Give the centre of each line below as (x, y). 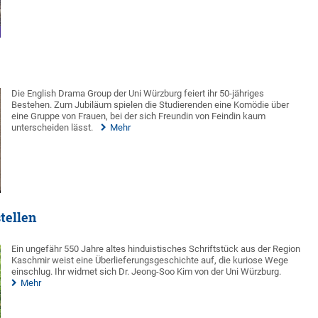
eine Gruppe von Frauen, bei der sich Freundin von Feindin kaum (139, 116)
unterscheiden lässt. (53, 127)
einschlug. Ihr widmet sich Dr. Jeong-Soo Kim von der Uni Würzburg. (147, 271)
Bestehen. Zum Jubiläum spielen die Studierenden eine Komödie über (150, 104)
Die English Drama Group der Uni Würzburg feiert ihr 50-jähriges (138, 93)
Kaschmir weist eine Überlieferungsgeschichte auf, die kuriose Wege (150, 260)
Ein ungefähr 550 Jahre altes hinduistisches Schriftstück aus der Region (156, 248)
